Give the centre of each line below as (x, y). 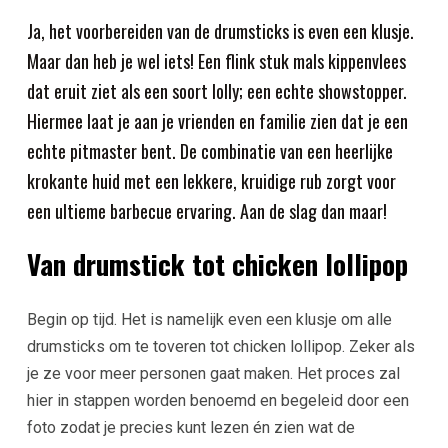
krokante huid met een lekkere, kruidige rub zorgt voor (211, 181)
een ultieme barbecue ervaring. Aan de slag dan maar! (206, 211)
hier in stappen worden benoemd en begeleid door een (217, 401)
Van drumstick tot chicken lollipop (217, 264)
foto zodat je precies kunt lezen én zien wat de (190, 428)
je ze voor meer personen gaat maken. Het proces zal (213, 374)
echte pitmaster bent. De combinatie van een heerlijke (209, 151)
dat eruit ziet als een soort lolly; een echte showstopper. (216, 91)
